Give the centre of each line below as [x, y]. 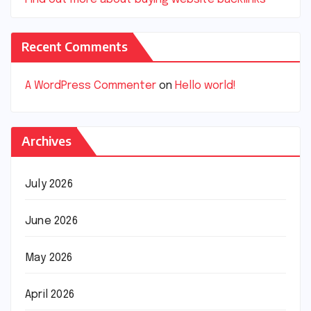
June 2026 [51, 221]
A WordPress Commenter [91, 85]
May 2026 [49, 258]
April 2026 [50, 295]
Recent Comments [75, 46]
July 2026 [49, 185]
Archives [47, 141]
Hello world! [205, 85]
